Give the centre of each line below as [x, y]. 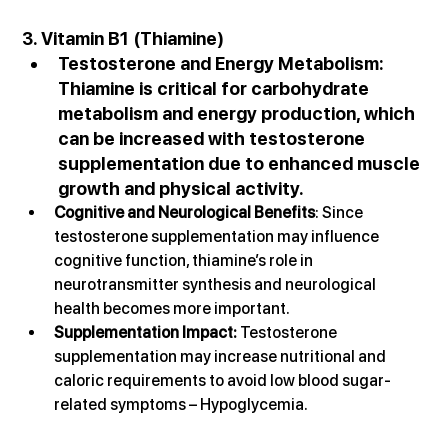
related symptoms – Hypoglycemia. [181, 405]
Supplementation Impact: [147, 333]
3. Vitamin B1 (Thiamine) [123, 39]
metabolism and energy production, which [239, 114]
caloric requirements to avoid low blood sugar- [223, 381]
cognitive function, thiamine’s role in [185, 261]
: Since [341, 213]
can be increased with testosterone [214, 139]
